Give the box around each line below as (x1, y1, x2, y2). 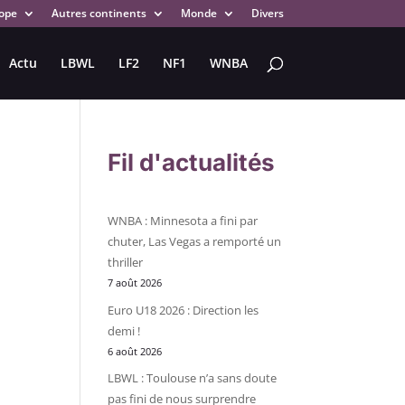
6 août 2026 (108, 344, 163, 358)
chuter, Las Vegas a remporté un (108, 233, 282, 250)
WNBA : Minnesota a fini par (108, 212, 259, 229)
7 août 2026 (108, 277, 163, 289)
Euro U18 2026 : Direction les (108, 301, 259, 318)
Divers (250, 5, 284, 21)
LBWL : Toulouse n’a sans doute (108, 370, 278, 386)
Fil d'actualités (108, 148, 276, 176)
